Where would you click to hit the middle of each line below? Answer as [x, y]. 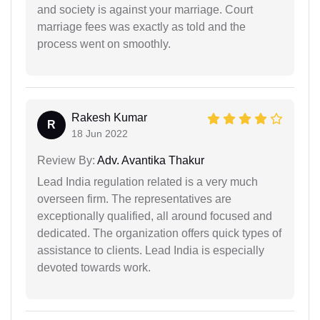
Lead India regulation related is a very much [147, 182]
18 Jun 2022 [100, 134]
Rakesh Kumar [109, 118]
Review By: [66, 161]
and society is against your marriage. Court [145, 10]
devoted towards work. [94, 268]
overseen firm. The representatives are [134, 199]
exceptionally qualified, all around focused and [155, 216]
